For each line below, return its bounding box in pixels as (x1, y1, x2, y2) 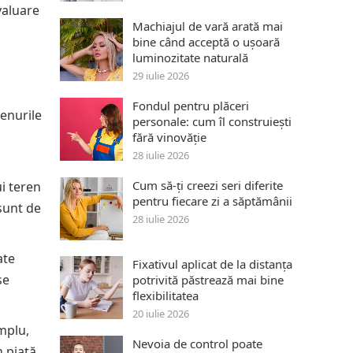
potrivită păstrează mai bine (132, 272, 284, 288)
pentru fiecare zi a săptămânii (132, 193, 292, 209)
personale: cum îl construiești (132, 113, 292, 129)
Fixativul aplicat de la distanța (132, 256, 292, 272)
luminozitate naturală (132, 50, 248, 65)
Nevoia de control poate (132, 336, 262, 351)
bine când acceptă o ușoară (132, 34, 280, 50)
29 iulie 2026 (132, 69, 189, 83)
